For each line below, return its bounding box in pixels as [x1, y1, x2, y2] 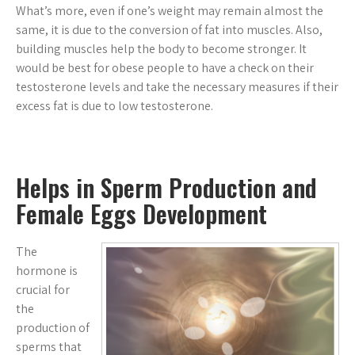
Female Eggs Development [16, 195, 267, 231]
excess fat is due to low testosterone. [16, 97, 213, 114]
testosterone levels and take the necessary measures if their [16, 78, 338, 95]
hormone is [16, 261, 78, 279]
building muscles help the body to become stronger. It [16, 40, 307, 57]
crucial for [16, 281, 70, 298]
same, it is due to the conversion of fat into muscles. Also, [16, 21, 323, 38]
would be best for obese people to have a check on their [16, 59, 314, 76]
